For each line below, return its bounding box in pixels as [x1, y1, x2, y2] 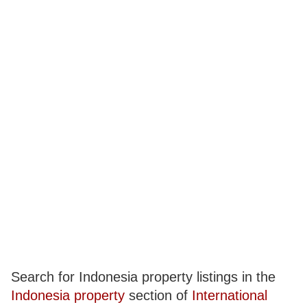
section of [125, 288, 193, 303]
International [192, 288, 268, 303]
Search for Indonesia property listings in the [11, 269, 276, 284]
